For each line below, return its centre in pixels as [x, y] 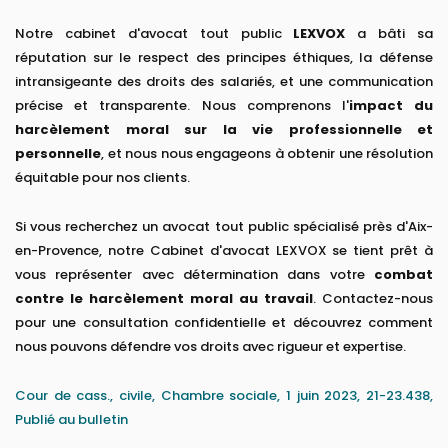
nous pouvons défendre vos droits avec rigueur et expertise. [210, 347]
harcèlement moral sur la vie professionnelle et [224, 130]
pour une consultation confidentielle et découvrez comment [224, 323]
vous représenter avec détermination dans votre [194, 275]
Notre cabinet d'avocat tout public [154, 34]
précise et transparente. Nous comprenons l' [182, 106]
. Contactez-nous [373, 299]
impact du [391, 106]
